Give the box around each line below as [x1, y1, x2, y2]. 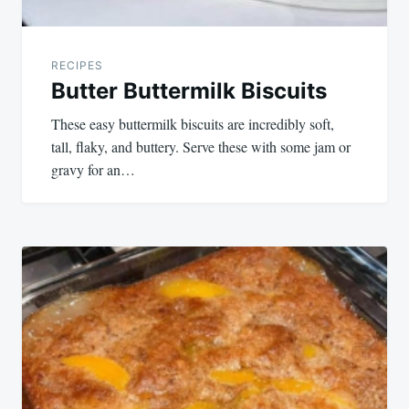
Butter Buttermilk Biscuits [51, 78, 327, 105]
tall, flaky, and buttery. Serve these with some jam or [51, 137, 351, 157]
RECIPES [51, 58, 103, 73]
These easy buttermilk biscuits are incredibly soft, [51, 114, 334, 134]
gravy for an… [51, 160, 135, 180]
